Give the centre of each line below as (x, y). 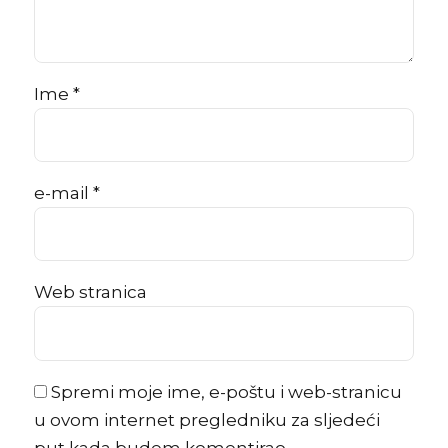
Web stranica (90, 292)
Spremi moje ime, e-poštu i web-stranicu (226, 391)
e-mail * (67, 192)
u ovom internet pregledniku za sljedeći (207, 419)
